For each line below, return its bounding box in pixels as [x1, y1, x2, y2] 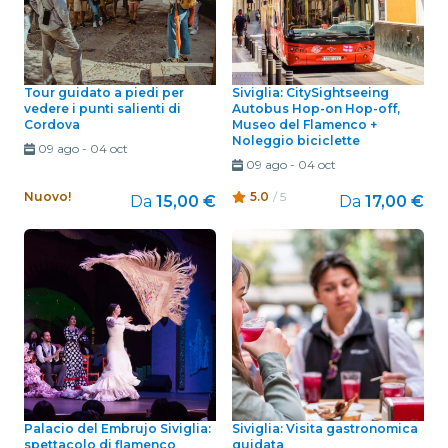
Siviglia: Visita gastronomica [232, 421, 418, 437]
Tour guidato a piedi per [24, 85, 184, 101]
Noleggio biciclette [232, 133, 360, 149]
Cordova [24, 117, 80, 133]
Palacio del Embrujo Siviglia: [24, 421, 211, 437]
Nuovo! [24, 189, 71, 205]
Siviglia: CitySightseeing [232, 85, 389, 101]
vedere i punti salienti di [24, 101, 181, 117]
